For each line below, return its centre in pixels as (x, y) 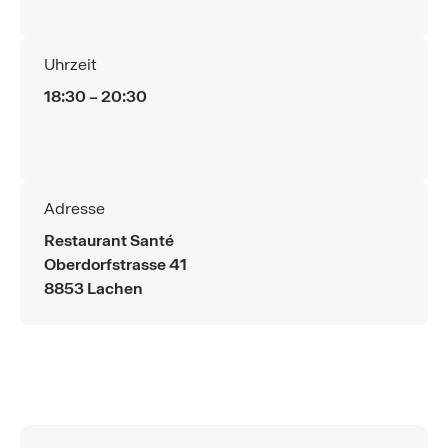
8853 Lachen (93, 288)
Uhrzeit (70, 64)
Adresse (74, 208)
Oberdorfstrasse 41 (115, 264)
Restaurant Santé (109, 240)
